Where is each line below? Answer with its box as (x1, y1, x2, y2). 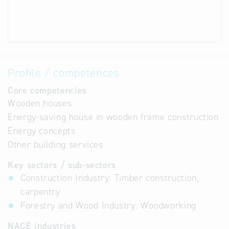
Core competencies (8, 84, 87, 97)
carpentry (20, 186, 60, 198)
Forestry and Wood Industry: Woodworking (20, 199, 196, 212)
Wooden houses (8, 97, 72, 109)
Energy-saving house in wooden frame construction (8, 111, 219, 123)
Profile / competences (8, 65, 120, 80)
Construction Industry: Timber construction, (20, 172, 199, 184)
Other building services (8, 139, 103, 151)
